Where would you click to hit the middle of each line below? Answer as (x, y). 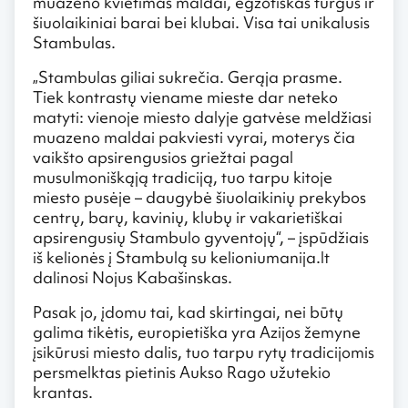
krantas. (63, 392)
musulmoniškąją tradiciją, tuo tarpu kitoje (183, 177)
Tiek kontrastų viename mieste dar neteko (185, 97)
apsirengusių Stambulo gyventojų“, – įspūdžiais (201, 237)
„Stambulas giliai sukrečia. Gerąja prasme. (188, 76)
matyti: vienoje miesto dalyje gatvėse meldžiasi (202, 117)
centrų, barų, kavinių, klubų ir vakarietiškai (188, 217)
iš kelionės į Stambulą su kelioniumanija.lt (181, 257)
